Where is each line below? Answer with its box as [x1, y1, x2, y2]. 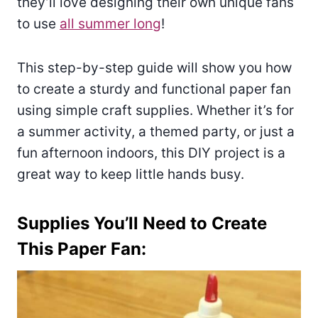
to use [17, 15, 60, 32]
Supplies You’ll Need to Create [17, 212, 267, 234]
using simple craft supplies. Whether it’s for [17, 102, 294, 119]
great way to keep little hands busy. [17, 165, 244, 182]
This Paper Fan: [17, 238, 146, 259]
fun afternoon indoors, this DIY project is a [17, 144, 285, 161]
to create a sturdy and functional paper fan [17, 80, 291, 97]
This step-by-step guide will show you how [17, 59, 292, 76]
